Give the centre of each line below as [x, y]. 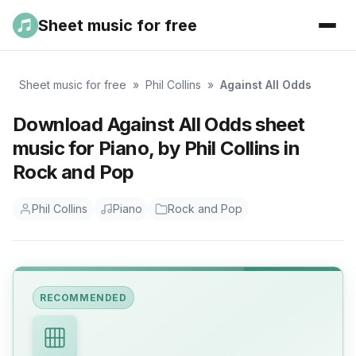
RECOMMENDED [83, 298]
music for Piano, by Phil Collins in [156, 148]
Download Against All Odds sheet [159, 124]
